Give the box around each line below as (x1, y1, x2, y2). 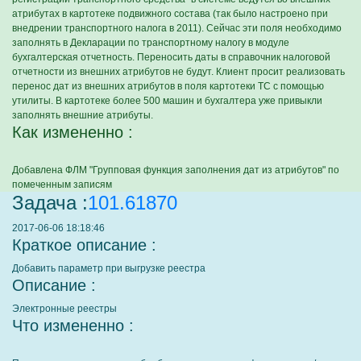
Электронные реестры (12, 303, 117, 314)
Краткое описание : (12, 236, 156, 254)
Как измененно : (12, 123, 133, 141)
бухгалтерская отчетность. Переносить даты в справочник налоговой (12, 52, 330, 63)
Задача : (12, 192, 88, 214)
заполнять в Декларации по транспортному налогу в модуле (12, 37, 289, 48)
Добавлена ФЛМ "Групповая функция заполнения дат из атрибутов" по (12, 164, 339, 176)
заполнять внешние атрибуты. (12, 110, 153, 121)
